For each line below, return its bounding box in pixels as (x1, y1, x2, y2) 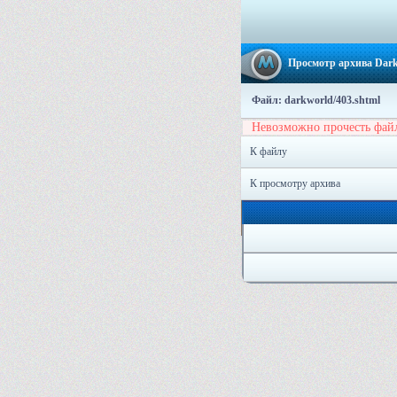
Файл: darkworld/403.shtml (252, 94, 380, 106)
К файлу (250, 145, 287, 158)
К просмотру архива (250, 177, 340, 190)
